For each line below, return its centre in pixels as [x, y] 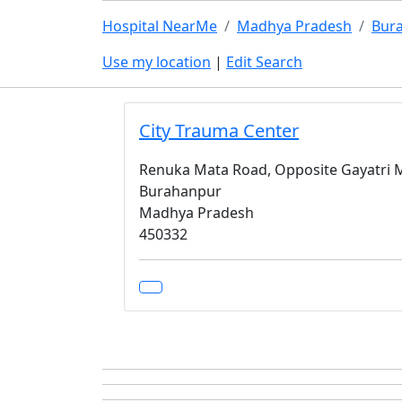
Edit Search [264, 62]
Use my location [157, 62]
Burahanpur [180, 191]
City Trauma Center [219, 131]
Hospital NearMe [160, 26]
